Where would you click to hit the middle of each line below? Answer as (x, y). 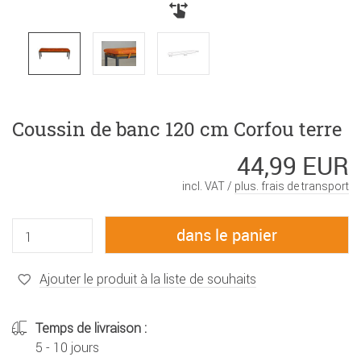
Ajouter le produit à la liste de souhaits (148, 278)
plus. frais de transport (292, 187)
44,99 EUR (293, 166)
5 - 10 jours (67, 348)
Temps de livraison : (91, 328)
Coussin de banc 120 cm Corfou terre (177, 129)
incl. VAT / (208, 187)
